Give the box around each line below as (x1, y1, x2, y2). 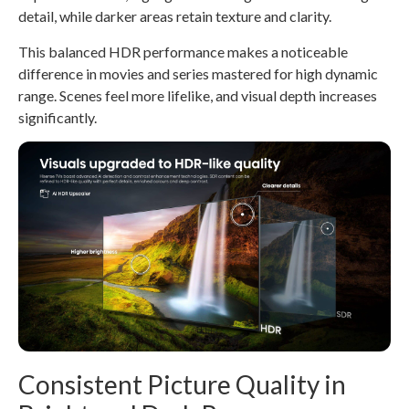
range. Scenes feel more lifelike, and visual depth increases (18, 86, 377, 104)
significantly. (18, 108, 97, 126)
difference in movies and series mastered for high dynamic (18, 64, 378, 82)
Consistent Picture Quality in (18, 368, 346, 400)
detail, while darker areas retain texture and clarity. (18, 7, 331, 26)
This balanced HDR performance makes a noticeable (18, 42, 348, 60)
